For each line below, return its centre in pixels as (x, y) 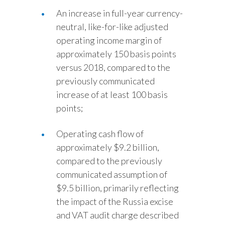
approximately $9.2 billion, (108, 147)
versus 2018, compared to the (113, 67)
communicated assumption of (112, 174)
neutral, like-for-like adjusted (112, 27)
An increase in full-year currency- (120, 13)
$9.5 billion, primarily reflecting (118, 188)
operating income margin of (109, 40)
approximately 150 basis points (116, 54)
